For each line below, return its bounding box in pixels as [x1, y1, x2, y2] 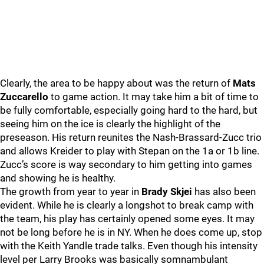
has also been [194, 186, 256, 197]
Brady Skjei [141, 186, 194, 197]
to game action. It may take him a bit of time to [51, 91, 259, 103]
